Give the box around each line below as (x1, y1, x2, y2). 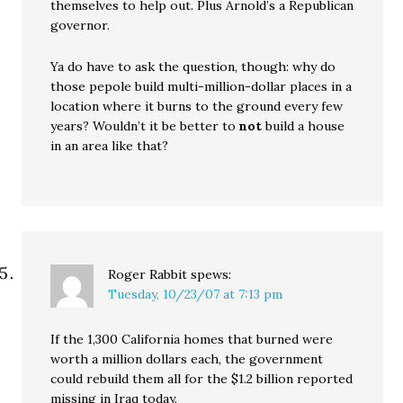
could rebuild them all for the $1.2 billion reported (50, 370, 354, 387)
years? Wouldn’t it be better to (50, 117, 240, 134)
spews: (191, 265, 232, 282)
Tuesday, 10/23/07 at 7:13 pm (108, 285, 283, 302)
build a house (262, 117, 345, 134)
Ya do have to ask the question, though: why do (50, 58, 336, 75)
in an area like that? (50, 137, 169, 154)
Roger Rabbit (108, 265, 188, 282)
